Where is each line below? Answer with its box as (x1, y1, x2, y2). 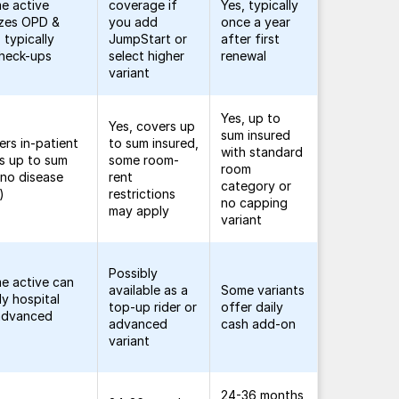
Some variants (221, 282, 305, 297)
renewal (221, 48, 267, 63)
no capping (221, 195, 289, 210)
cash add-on (221, 316, 297, 331)
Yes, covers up (109, 118, 196, 134)
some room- (109, 152, 180, 167)
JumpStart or (109, 31, 188, 46)
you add (109, 14, 159, 29)
